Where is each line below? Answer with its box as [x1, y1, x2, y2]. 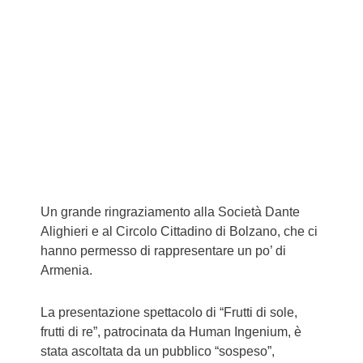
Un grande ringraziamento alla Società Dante [41, 204, 300, 219]
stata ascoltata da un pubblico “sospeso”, [41, 344, 275, 358]
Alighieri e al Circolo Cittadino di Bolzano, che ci [41, 224, 318, 238]
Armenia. [41, 263, 92, 277]
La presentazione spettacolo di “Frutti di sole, [41, 305, 297, 319]
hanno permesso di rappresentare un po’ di [41, 243, 286, 258]
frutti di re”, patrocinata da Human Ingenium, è [41, 324, 301, 339]
